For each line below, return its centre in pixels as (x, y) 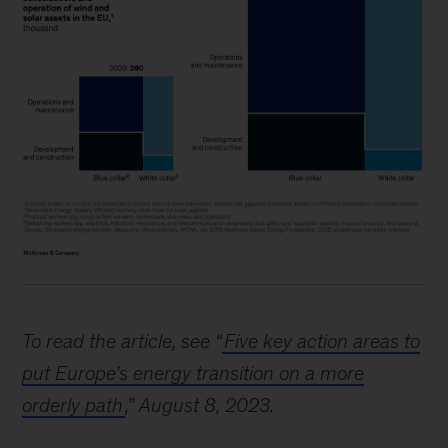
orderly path (73, 405)
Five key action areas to (322, 341)
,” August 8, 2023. (200, 405)
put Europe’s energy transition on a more (193, 373)
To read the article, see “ (122, 341)
